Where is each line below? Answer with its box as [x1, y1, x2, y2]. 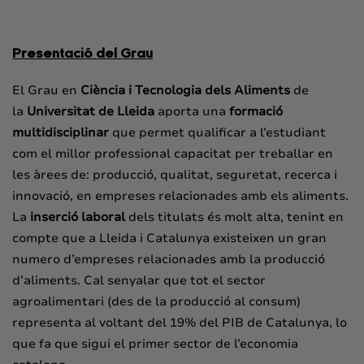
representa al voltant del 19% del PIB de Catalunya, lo [12, 314, 347, 331]
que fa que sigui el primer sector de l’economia [12, 336, 298, 353]
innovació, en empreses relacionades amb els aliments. [12, 188, 349, 205]
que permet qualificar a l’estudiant [112, 124, 326, 141]
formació [229, 103, 283, 120]
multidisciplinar [12, 124, 112, 141]
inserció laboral [30, 209, 125, 226]
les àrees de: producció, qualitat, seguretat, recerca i [12, 167, 337, 184]
